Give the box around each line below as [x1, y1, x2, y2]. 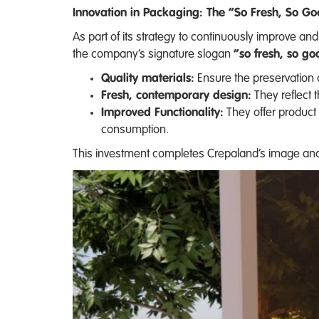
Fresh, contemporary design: [101, 89, 251, 102]
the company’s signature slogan [73, 48, 234, 61]
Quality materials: [101, 72, 194, 85]
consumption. [101, 123, 169, 136]
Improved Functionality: [101, 106, 224, 119]
